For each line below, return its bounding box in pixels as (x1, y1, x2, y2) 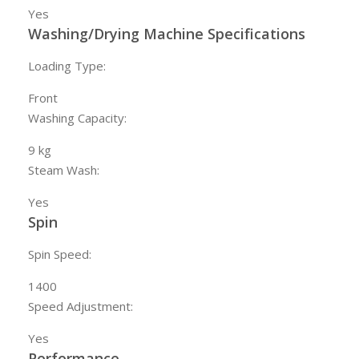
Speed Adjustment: (28, 298, 133, 315)
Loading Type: (28, 58, 106, 75)
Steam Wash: (28, 162, 99, 179)
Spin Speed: (28, 246, 91, 263)
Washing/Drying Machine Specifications (28, 24, 305, 44)
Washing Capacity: (28, 110, 127, 127)
